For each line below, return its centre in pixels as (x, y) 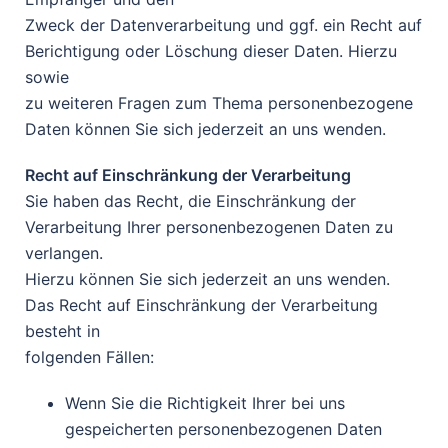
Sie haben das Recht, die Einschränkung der (190, 201)
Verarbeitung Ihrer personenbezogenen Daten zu (209, 227)
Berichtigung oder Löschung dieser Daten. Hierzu (211, 51)
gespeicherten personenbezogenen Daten (223, 429)
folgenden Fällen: (89, 357)
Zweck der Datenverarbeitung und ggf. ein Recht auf (223, 25)
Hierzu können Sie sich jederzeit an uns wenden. (207, 279)
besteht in (62, 331)
